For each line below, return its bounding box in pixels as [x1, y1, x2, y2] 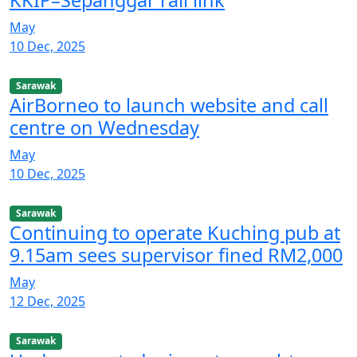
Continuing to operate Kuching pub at [10, 220, 340, 246]
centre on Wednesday [10, 115, 199, 141]
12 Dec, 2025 [10, 292, 85, 311]
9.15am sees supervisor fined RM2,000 [10, 242, 343, 269]
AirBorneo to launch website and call [10, 92, 328, 119]
